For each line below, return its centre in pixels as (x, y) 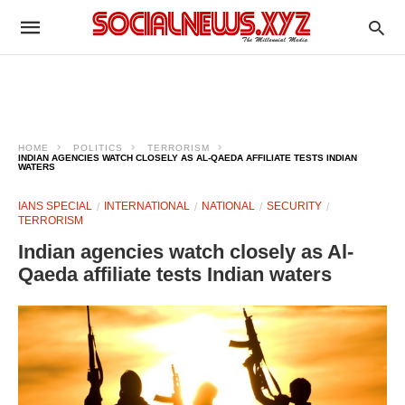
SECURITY (294, 206)
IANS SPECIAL (55, 206)
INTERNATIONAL (147, 206)
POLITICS (98, 148)
